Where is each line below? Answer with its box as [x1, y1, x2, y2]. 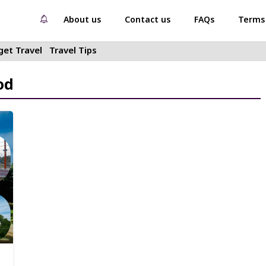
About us [64, 15, 101, 26]
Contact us [125, 15, 170, 26]
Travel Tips [49, 46, 97, 57]
